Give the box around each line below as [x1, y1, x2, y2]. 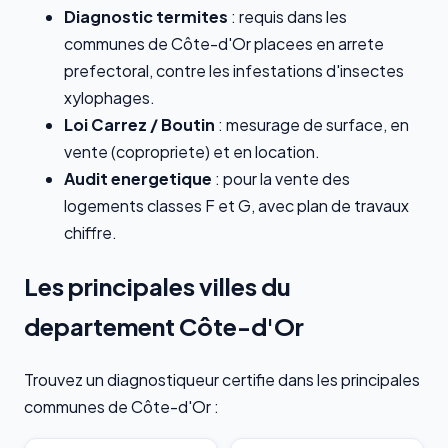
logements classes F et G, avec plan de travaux [64, 195, 409, 217]
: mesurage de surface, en [215, 114, 409, 136]
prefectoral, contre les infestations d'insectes [64, 60, 404, 82]
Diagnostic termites [64, 6, 228, 28]
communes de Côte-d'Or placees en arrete [64, 33, 384, 55]
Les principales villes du [24, 271, 291, 302]
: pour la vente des [212, 168, 350, 190]
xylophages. [64, 87, 155, 109]
